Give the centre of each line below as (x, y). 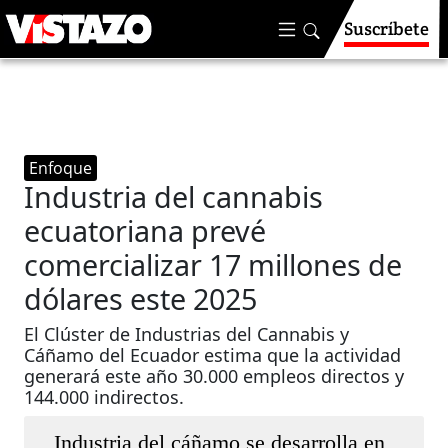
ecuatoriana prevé (145, 230)
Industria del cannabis (174, 196)
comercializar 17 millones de (213, 264)
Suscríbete (386, 28)
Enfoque (61, 168)
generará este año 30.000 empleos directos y (214, 376)
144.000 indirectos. (104, 397)
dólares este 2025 (141, 298)
